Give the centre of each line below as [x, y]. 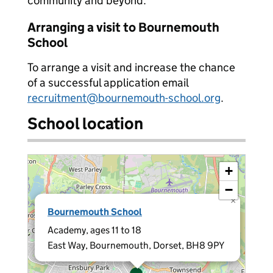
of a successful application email [108, 83]
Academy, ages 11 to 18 [94, 230]
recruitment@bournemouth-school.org [124, 98]
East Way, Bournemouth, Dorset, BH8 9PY [136, 245]
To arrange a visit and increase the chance [131, 67]
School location [85, 123]
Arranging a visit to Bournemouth [123, 27]
